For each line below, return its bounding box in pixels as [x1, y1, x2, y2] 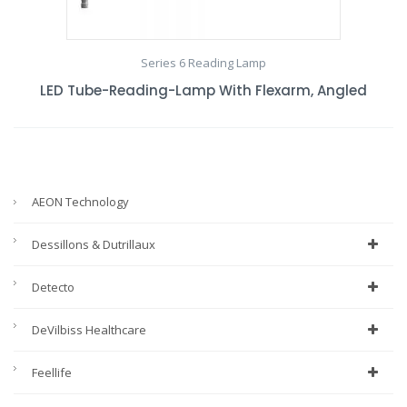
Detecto [32, 279, 74, 296]
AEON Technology [32, 194, 129, 211]
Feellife [32, 364, 72, 382]
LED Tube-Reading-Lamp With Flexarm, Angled [40, 81, 367, 101]
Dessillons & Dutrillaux [32, 236, 155, 253]
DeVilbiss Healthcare [32, 322, 146, 339]
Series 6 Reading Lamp [141, 55, 266, 72]
